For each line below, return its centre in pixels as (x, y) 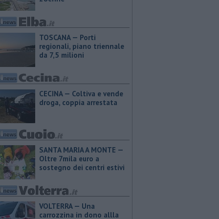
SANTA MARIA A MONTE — (81, 150)
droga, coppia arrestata (78, 102)
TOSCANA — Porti (67, 37)
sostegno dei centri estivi (82, 167)
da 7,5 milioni (62, 55)
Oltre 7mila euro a (69, 159)
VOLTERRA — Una (67, 206)
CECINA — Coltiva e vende (81, 94)
